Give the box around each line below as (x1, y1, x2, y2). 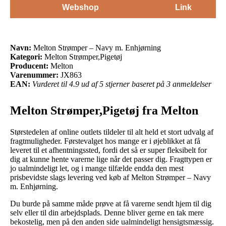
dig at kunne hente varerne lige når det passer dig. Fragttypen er (10, 154, 212, 163)
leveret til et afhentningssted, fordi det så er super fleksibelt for (10, 145, 207, 154)
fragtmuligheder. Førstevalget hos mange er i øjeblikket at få (10, 136, 200, 145)
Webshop (62, 3, 99, 12)
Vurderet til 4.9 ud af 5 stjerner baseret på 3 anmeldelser (32, 79, 211, 88)
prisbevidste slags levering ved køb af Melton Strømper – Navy (10, 173, 211, 182)
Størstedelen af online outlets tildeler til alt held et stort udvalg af (10, 127, 213, 136)
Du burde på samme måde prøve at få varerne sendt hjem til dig (10, 199, 211, 208)
